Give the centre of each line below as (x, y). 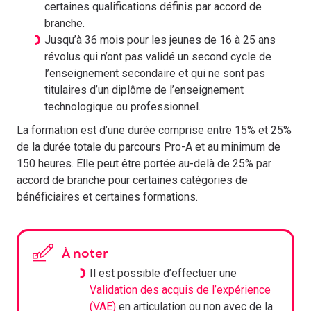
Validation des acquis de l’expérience (180, 290)
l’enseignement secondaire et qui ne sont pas (155, 73)
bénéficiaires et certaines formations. (107, 197)
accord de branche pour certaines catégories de (132, 180)
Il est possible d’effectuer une (163, 273)
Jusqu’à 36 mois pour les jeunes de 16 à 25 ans (160, 40)
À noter (85, 254)
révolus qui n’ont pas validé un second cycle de (158, 57)
